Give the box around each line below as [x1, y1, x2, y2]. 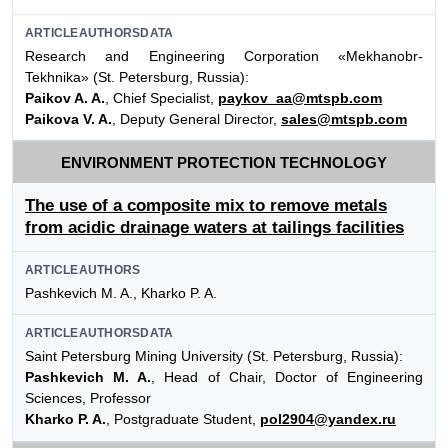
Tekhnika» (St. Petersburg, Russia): [25, 68, 249, 85]
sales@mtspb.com [281, 110, 407, 127]
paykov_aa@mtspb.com [218, 89, 382, 106]
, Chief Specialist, [105, 89, 214, 106]
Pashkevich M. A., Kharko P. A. [25, 284, 217, 301]
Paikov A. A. [25, 89, 105, 106]
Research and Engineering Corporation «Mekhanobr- [25, 47, 423, 64]
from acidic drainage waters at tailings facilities [25, 217, 404, 237]
